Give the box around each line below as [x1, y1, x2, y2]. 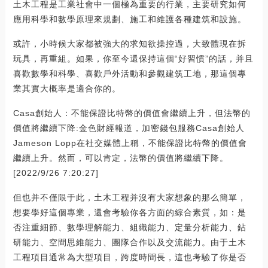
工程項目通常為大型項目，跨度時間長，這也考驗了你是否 [13, 252, 246, 262]
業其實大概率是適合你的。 [13, 83, 121, 93]
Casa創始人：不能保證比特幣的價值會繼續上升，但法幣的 [13, 108, 251, 118]
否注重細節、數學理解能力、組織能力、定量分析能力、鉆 [13, 222, 246, 232]
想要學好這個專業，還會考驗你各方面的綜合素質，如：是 [13, 207, 246, 217]
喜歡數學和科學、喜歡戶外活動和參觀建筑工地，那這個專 [13, 68, 246, 78]
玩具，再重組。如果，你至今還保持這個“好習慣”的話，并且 [13, 53, 254, 63]
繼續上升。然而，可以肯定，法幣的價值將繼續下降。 [13, 153, 229, 163]
